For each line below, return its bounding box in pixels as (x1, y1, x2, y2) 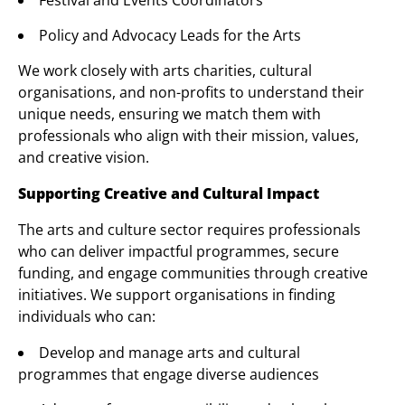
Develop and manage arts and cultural (39, 343, 300, 363)
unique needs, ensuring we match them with (18, 104, 321, 124)
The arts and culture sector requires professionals (18, 220, 361, 240)
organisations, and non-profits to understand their (18, 82, 364, 102)
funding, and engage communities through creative (18, 263, 368, 283)
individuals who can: (18, 306, 155, 326)
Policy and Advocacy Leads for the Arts (39, 25, 301, 45)
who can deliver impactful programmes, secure (18, 241, 339, 261)
